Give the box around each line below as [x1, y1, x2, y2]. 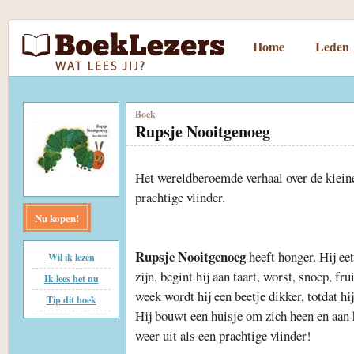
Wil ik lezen [47, 250, 95, 264]
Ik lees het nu [43, 272, 99, 285]
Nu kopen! [35, 210, 79, 225]
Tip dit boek [46, 293, 96, 307]
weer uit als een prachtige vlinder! [135, 326, 311, 345]
